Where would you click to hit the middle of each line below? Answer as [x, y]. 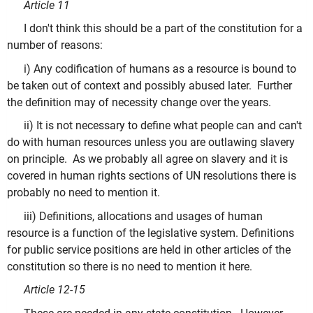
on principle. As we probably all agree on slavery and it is [147, 159]
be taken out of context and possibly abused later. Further [150, 85]
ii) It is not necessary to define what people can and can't [163, 126]
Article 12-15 [54, 290]
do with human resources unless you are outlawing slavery [151, 143]
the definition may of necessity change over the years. [139, 102]
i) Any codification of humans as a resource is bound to [160, 68]
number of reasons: [55, 45]
